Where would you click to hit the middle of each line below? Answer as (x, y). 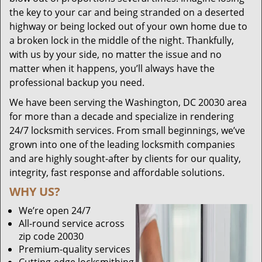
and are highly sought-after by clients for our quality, (125, 158)
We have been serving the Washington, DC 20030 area (128, 102)
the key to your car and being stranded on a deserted (127, 12)
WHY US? (35, 192)
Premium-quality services (75, 249)
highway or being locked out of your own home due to (128, 26)
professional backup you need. (77, 82)
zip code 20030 (51, 236)
